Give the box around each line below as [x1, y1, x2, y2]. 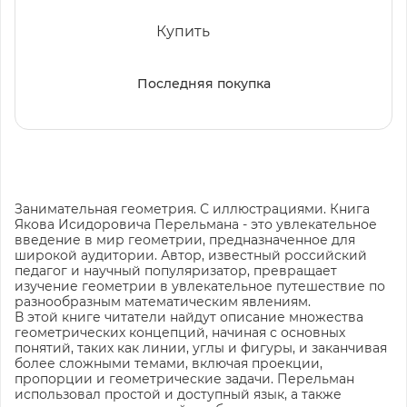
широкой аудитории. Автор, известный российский [15, 246, 367, 263]
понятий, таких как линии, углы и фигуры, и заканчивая [15, 339, 387, 356]
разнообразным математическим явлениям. [15, 293, 311, 310]
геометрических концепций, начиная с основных [15, 323, 345, 341]
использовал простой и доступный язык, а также [15, 385, 342, 402]
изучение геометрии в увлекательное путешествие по [15, 277, 385, 294]
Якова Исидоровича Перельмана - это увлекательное [15, 215, 377, 233]
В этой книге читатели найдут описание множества [15, 308, 363, 325]
